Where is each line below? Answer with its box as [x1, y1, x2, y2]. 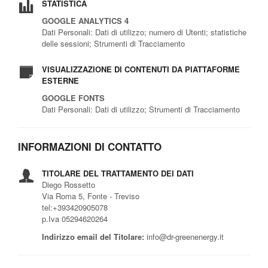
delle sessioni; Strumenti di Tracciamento [42, 37, 185, 49]
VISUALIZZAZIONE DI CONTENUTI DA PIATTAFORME [42, 63, 240, 75]
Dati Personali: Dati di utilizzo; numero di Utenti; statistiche [42, 26, 246, 38]
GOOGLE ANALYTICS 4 [42, 14, 129, 26]
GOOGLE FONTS [42, 92, 105, 103]
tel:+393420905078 [42, 201, 108, 213]
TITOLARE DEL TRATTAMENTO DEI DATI [42, 167, 194, 179]
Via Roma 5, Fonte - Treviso [42, 190, 139, 202]
